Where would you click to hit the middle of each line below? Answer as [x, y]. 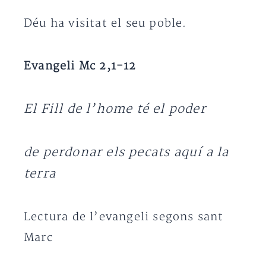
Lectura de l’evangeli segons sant [124, 217]
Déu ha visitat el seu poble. [105, 23]
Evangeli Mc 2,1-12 [80, 66]
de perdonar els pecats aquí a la [126, 152]
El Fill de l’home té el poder [115, 109]
